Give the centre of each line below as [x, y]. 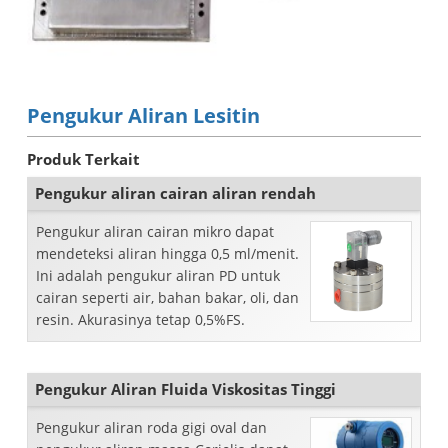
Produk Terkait [83, 159]
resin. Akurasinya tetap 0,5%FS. [140, 319]
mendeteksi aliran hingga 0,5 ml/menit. [167, 253]
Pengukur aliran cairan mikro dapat [155, 231]
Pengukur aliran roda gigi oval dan [151, 427]
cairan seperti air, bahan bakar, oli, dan [167, 297]
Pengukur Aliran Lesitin [143, 115]
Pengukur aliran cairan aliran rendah [175, 193]
